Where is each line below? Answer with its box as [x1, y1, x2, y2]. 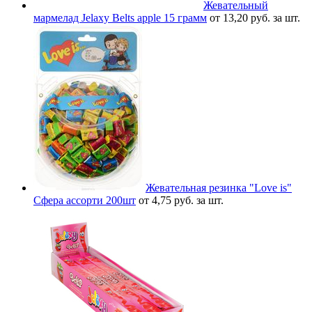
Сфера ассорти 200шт [33, 194, 136, 206]
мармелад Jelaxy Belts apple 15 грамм [33, 11, 207, 24]
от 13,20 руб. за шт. [210, 11, 300, 24]
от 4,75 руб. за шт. [139, 194, 224, 206]
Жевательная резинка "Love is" [146, 181, 292, 194]
